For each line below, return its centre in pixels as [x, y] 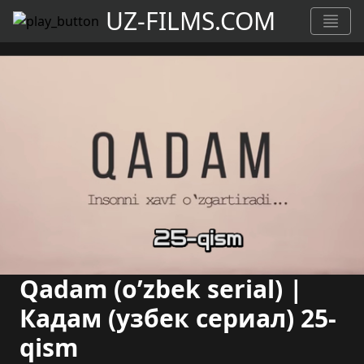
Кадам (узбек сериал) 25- [178, 318]
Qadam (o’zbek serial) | [161, 289]
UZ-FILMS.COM [191, 21]
